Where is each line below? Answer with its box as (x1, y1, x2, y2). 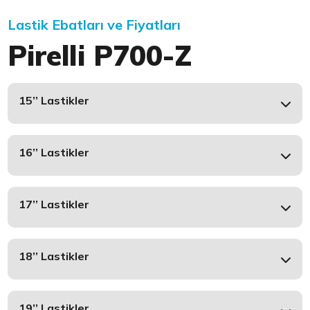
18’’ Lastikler (19, 249, 90, 263)
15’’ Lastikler (19, 93, 90, 107)
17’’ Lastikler (19, 197, 90, 211)
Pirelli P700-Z (8, 38, 192, 73)
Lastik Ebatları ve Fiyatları (8, 16, 181, 33)
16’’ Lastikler (19, 145, 90, 159)
